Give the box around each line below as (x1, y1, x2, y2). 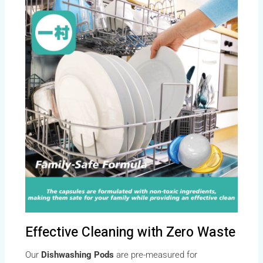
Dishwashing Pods (41, 249, 114, 260)
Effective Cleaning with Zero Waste (25, 222, 236, 242)
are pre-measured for (114, 249, 198, 260)
